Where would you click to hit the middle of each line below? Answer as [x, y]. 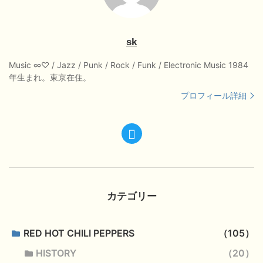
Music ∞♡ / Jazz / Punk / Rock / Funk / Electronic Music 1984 [129, 65]
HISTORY [56, 253]
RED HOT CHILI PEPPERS [79, 233]
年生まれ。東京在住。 [50, 77]
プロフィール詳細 [214, 96]
